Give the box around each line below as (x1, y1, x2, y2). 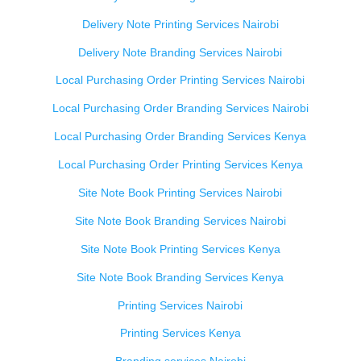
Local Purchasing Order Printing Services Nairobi (56, 73, 305, 87)
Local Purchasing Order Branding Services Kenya (54, 130, 307, 143)
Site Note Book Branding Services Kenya (77, 270, 284, 284)
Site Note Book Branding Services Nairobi (74, 214, 286, 227)
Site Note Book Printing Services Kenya (80, 242, 280, 255)
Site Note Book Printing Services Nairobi (78, 186, 283, 199)
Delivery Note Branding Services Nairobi (78, 45, 283, 59)
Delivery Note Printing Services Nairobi (81, 17, 279, 31)
